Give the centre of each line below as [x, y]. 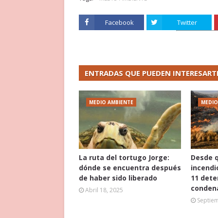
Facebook [119, 22]
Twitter [187, 22]
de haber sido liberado [118, 178]
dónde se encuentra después [130, 167]
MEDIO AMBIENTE [111, 102]
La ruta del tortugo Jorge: [124, 157]
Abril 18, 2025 [104, 190]
